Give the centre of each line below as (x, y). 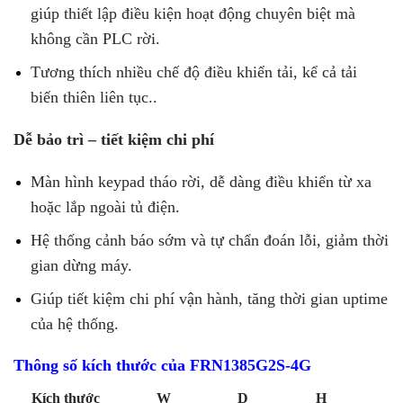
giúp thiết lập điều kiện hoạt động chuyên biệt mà (193, 13)
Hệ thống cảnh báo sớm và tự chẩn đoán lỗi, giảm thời (210, 241)
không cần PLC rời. (96, 38)
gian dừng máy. (82, 266)
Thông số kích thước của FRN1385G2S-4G (162, 365)
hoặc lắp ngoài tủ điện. (106, 207)
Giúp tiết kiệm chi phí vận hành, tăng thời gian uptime (210, 299)
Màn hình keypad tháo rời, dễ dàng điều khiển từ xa (201, 182)
